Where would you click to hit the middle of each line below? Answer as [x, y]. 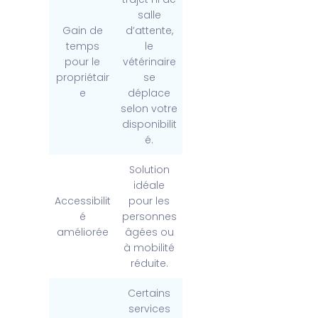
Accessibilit [82, 201]
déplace [149, 93]
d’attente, [149, 31]
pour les [149, 201]
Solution [149, 170]
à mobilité [149, 248]
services [149, 309]
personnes [149, 217]
